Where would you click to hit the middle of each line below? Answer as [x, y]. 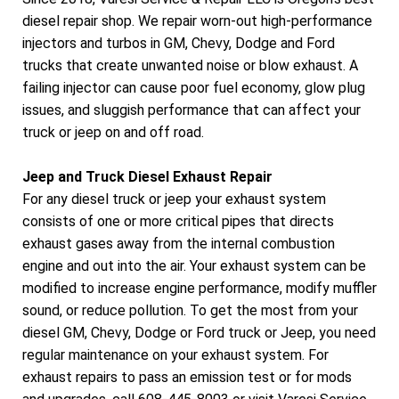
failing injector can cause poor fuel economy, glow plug [194, 87]
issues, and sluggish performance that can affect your [191, 110]
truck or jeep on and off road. [113, 132]
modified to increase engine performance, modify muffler [199, 289]
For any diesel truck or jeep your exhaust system [174, 199]
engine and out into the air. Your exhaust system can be [194, 266]
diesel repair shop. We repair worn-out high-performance [197, 20]
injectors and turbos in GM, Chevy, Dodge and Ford [179, 43]
